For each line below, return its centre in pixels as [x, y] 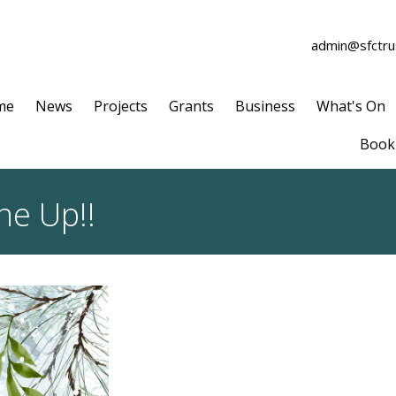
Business [265, 106]
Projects [121, 106]
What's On [351, 106]
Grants [191, 106]
